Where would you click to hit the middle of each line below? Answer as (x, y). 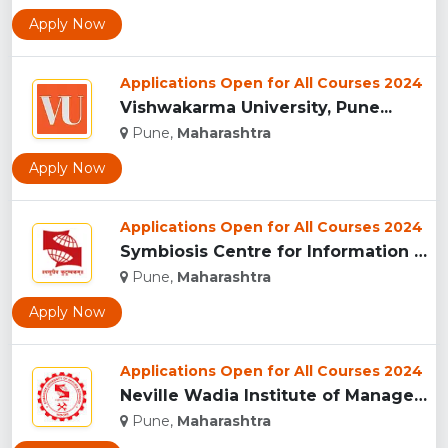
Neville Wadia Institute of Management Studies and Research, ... (420, 396)
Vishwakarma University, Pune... (256, 108)
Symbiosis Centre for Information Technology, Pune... (420, 252)
